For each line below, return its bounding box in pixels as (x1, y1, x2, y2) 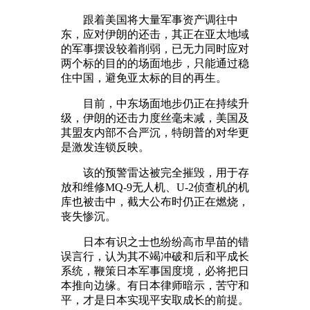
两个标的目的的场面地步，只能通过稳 (61, 57, 249, 69)
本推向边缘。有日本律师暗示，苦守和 (61, 279, 249, 291)
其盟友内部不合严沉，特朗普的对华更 (61, 126, 249, 138)
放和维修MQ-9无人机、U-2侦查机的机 (61, 181, 249, 193)
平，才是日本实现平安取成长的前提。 (61, 293, 249, 306)
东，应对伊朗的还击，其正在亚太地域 (61, 28, 249, 40)
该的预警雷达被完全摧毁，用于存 (61, 166, 249, 179)
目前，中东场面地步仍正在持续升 (61, 97, 249, 109)
